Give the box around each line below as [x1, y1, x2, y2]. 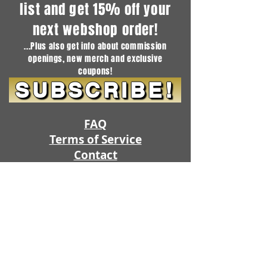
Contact [73, 147, 117, 163]
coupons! [78, 64, 113, 77]
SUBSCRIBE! [15, 77, 175, 103]
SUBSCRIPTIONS [51, 209, 139, 225]
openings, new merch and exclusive [28, 52, 163, 65]
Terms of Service [49, 131, 142, 147]
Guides [76, 162, 114, 178]
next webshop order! [32, 19, 159, 40]
